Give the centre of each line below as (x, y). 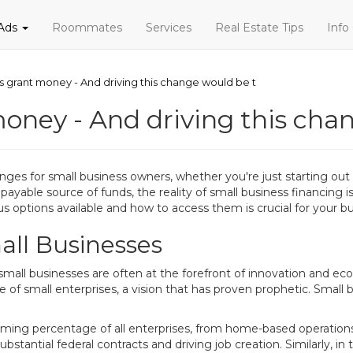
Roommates (87, 28)
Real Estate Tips (259, 28)
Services (169, 28)
